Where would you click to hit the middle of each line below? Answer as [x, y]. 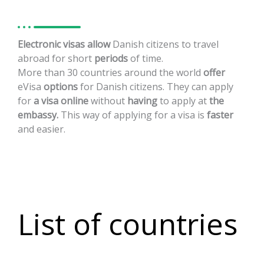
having [142, 101]
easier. [51, 129]
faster [220, 115]
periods [111, 58]
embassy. [39, 115]
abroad [34, 58]
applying [133, 115]
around [141, 72]
